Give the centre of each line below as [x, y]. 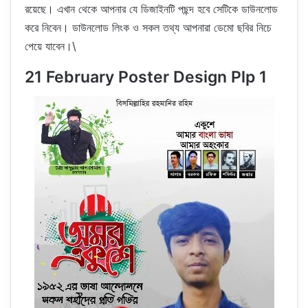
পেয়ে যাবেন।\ [51, 46]
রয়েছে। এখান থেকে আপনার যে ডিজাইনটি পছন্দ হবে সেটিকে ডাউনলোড [151, 9]
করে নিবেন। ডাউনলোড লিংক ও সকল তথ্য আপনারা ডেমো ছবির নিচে [148, 28]
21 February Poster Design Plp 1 [146, 77]
